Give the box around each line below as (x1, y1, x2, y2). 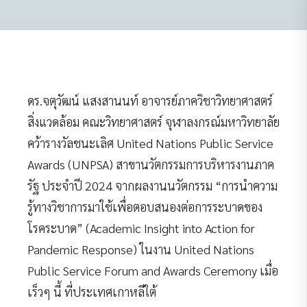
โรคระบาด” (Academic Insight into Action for (27, 219, 255, 236)
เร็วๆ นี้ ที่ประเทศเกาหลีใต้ (27, 283, 156, 299)
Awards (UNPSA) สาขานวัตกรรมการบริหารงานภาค (27, 156, 274, 172)
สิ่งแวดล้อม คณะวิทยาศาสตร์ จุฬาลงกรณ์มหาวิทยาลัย (27, 113, 280, 130)
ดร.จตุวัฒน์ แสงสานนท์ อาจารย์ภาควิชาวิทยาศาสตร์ (27, 92, 273, 108)
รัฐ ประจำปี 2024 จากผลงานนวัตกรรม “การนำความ (27, 177, 278, 193)
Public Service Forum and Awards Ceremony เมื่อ (27, 262, 278, 278)
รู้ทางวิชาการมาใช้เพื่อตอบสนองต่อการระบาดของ (27, 198, 262, 214)
